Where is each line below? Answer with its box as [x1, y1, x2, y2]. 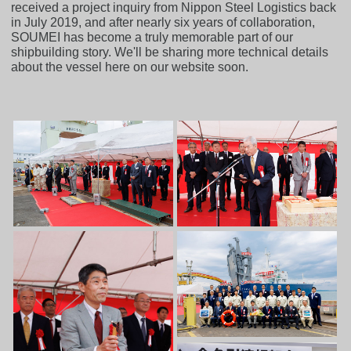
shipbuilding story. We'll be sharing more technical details [11, 45, 329, 59]
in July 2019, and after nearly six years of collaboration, [11, 15, 316, 29]
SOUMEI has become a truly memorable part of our [11, 30, 294, 44]
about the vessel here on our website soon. [11, 60, 249, 74]
